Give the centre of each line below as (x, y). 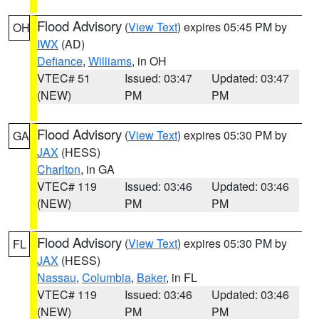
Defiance (60, 61)
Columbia (106, 277)
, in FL (182, 277)
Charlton (59, 169)
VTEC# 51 (64, 78)
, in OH (149, 61)
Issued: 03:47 (158, 78)
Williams (110, 61)
